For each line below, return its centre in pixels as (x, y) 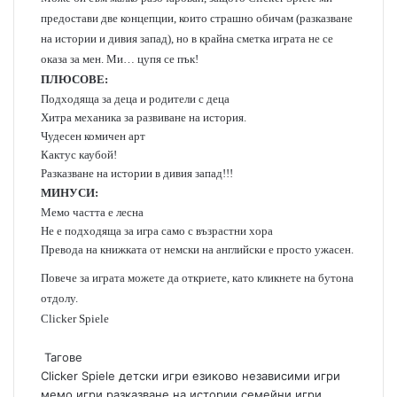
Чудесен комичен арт (93, 136)
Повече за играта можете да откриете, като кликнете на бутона (197, 278)
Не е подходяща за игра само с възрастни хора (157, 231)
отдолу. (59, 298)
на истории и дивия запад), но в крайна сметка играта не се (187, 39)
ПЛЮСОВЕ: (74, 79)
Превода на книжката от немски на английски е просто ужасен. (197, 249)
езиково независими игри (266, 376)
